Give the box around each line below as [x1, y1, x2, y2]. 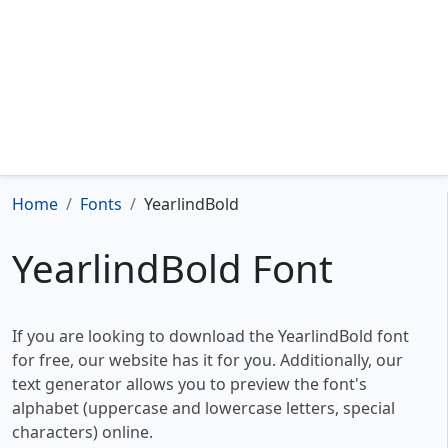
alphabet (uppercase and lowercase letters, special [12, 397, 395, 420]
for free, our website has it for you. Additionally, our [12, 349, 403, 372]
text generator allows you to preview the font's [12, 373, 367, 396]
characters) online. [12, 421, 153, 444]
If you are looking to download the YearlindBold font [12, 325, 409, 348]
